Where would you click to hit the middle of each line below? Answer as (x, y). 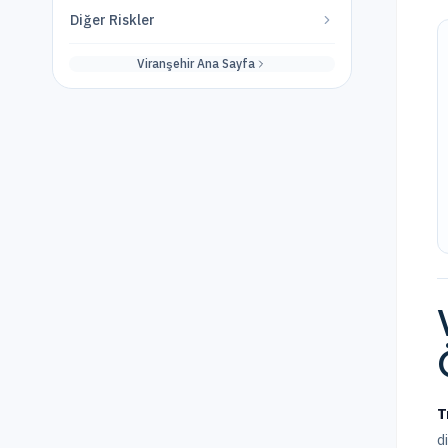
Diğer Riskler (112, 20)
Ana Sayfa (224, 63)
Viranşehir (165, 63)
